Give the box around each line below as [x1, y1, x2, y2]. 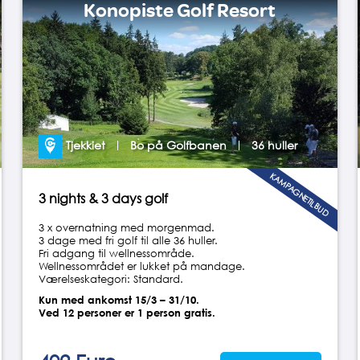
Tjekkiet [66, 137, 106, 152]
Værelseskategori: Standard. [38, 272, 183, 285]
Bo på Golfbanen [130, 137, 227, 152]
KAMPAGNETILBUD [268, 170, 332, 219]
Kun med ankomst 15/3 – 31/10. [38, 292, 199, 306]
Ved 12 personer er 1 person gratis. [38, 305, 215, 319]
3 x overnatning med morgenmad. [38, 220, 215, 234]
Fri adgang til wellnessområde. [38, 246, 194, 260]
